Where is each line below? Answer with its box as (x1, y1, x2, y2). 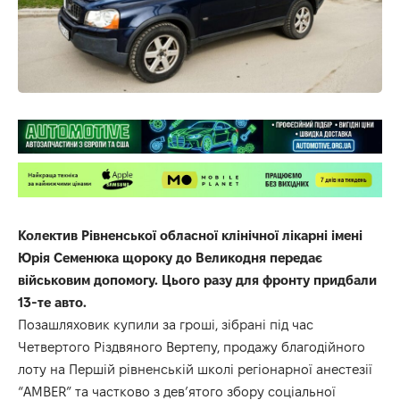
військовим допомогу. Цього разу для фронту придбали (18, 271, 377, 287)
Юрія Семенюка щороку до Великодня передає (18, 249, 322, 265)
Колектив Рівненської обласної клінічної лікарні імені (18, 227, 362, 243)
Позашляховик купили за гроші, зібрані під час (18, 316, 313, 332)
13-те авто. (18, 294, 87, 310)
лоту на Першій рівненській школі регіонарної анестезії (18, 361, 372, 377)
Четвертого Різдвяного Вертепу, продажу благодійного (18, 338, 365, 354)
